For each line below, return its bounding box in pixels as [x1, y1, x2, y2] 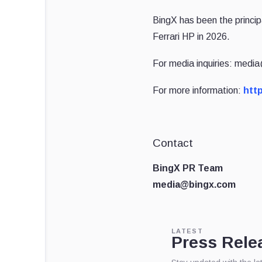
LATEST [171, 227, 203, 235]
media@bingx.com [153, 179, 236, 189]
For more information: [153, 85, 241, 95]
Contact [153, 136, 193, 149]
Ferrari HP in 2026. [153, 31, 230, 42]
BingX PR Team [153, 163, 223, 173]
